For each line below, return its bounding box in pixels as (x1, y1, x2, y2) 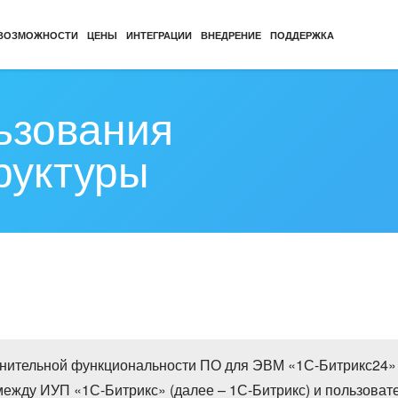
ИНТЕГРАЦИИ (126, 28, 193, 42)
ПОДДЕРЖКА (270, 28, 335, 42)
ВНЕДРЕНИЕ (201, 28, 262, 42)
